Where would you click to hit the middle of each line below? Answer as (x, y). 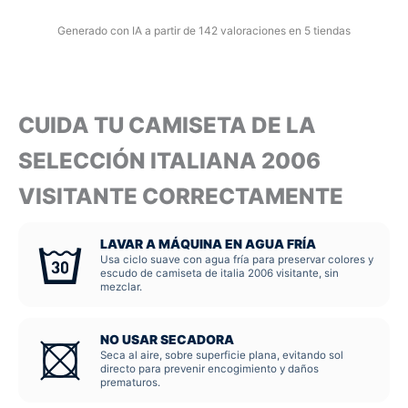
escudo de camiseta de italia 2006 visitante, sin (219, 274)
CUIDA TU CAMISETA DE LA (167, 125)
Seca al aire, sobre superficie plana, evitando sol (222, 356)
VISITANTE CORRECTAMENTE (181, 196)
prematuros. (130, 383)
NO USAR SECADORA (167, 340)
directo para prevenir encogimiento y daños (209, 369)
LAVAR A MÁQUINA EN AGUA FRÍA (208, 245)
